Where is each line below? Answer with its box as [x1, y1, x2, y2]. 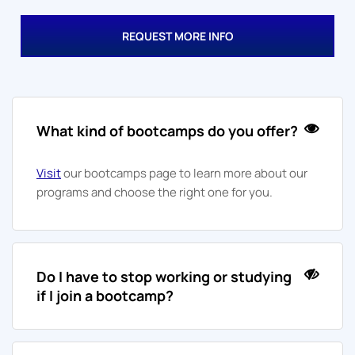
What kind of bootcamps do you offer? [36, 121, 298, 141]
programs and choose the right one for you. [36, 184, 273, 201]
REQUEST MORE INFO [121, 29, 234, 44]
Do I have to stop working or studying [36, 267, 292, 287]
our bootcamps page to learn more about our [61, 165, 307, 182]
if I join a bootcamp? [36, 286, 174, 306]
